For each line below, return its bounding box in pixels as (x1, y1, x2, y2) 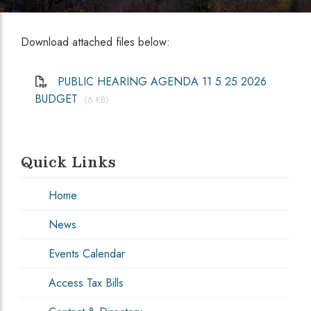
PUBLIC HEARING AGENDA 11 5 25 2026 (58, 74, 267, 90)
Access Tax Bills (45, 275, 124, 292)
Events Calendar (45, 246, 125, 262)
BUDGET (35, 91, 78, 108)
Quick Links (21, 150, 116, 174)
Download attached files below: (21, 34, 170, 51)
